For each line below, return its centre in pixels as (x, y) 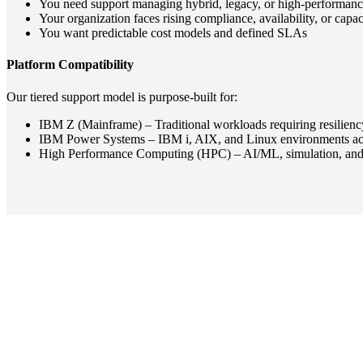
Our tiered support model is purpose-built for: (122, 96)
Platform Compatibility (70, 65)
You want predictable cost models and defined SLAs (173, 33)
